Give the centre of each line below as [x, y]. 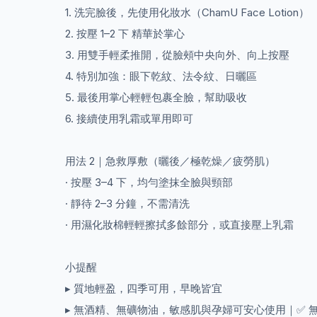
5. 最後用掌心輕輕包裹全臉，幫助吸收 [156, 97]
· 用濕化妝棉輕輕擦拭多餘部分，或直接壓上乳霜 [179, 224]
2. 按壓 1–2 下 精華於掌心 [125, 33]
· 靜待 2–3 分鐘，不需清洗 [127, 203]
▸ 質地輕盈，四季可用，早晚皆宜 [144, 288]
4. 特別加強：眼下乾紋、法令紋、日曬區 [161, 76]
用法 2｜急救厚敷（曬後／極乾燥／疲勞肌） [170, 161]
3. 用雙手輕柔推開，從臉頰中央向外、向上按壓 [177, 54]
